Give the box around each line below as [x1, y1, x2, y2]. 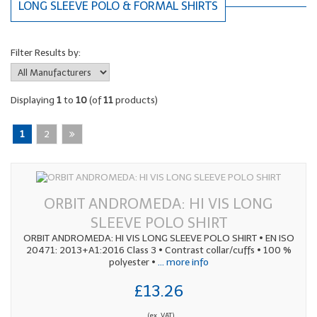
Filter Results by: [11, 46, 81, 59]
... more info [155, 255, 209, 268]
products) [113, 93, 158, 106]
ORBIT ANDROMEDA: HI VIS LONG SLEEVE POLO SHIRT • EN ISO [23, 231, 294, 244]
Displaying [11, 93, 57, 106]
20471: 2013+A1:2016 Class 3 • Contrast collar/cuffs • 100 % [25, 243, 292, 256]
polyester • [108, 255, 156, 268]
